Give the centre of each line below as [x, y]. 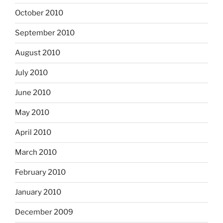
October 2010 [39, 13]
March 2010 [36, 153]
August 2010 [38, 53]
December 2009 [44, 212]
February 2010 [40, 172]
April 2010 [33, 133]
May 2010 [32, 113]
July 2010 [31, 73]
